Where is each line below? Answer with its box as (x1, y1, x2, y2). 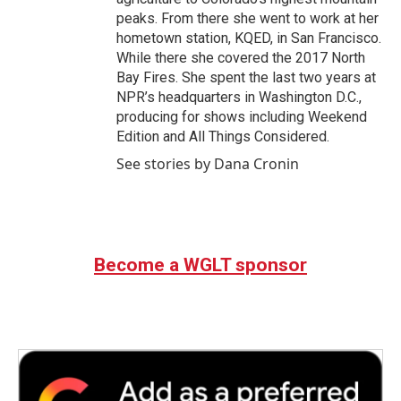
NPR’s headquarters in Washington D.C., (116, 89, 362, 106)
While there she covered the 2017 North (116, 49, 365, 66)
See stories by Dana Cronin (116, 154, 299, 174)
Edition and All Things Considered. (116, 128, 329, 145)
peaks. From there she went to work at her (116, 10, 379, 27)
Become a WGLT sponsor (94, 254, 307, 276)
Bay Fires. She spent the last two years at (116, 69, 376, 86)
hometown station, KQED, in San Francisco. (116, 30, 381, 47)
